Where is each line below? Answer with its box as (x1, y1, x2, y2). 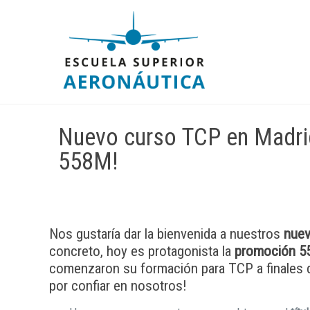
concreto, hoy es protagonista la (49, 243, 232, 259)
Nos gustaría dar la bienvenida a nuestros (49, 226, 281, 242)
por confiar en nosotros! (49, 277, 188, 294)
